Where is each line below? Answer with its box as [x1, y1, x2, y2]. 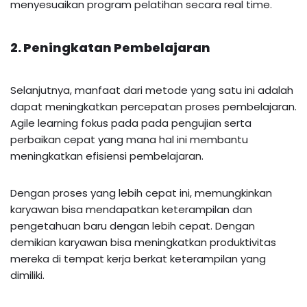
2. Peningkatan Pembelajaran [10, 38, 210, 56]
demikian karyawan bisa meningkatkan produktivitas [10, 234, 276, 249]
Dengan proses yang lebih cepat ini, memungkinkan [10, 185, 272, 200]
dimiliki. [10, 267, 47, 282]
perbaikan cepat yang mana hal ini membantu [10, 132, 248, 147]
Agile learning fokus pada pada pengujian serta [10, 115, 251, 130]
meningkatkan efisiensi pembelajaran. [10, 148, 206, 163]
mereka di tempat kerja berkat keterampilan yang [10, 251, 266, 266]
